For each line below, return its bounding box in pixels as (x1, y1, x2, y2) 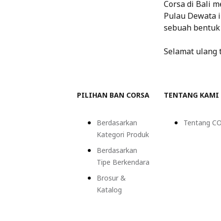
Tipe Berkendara (97, 157, 149, 167)
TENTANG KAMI (164, 90, 219, 100)
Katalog (97, 184, 122, 194)
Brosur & (97, 173, 126, 183)
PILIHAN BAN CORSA (77, 90, 149, 100)
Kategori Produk (97, 129, 149, 139)
